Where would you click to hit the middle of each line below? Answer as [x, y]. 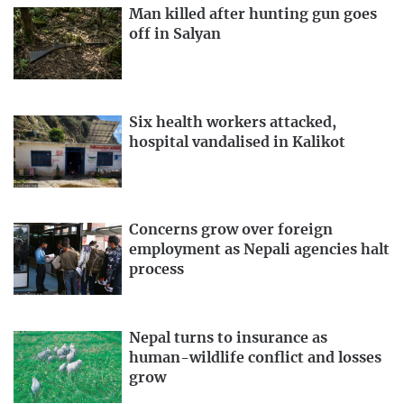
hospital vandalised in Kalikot [237, 142]
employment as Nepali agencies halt [259, 250]
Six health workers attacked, [233, 122]
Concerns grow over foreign [231, 230]
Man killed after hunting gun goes [253, 14]
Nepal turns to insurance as [228, 339]
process [156, 270]
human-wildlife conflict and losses [255, 358]
